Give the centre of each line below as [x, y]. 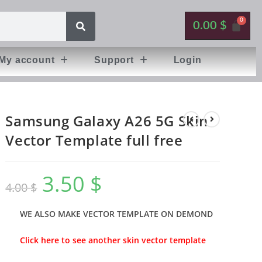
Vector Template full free [94, 140]
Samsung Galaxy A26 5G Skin [107, 121]
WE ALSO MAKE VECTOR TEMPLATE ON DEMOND [116, 214]
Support [114, 60]
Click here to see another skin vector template [113, 240]
